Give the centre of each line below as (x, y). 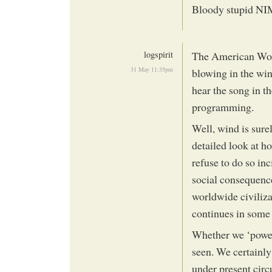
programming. (223, 107)
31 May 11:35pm (152, 69)
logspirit (158, 54)
